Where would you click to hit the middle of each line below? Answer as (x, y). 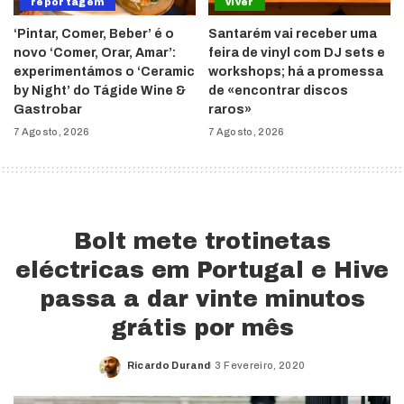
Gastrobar (48, 110)
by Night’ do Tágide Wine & (100, 91)
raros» (230, 110)
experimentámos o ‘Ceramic (104, 72)
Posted (146, 372)
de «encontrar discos (278, 91)
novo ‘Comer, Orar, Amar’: (95, 53)
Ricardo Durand (169, 365)
